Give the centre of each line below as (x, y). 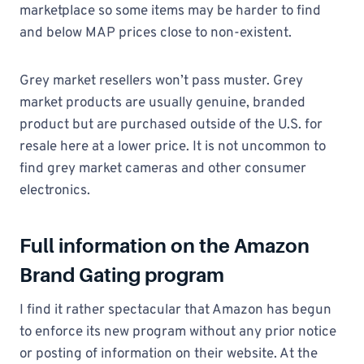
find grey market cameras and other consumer (163, 169)
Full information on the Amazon (165, 246)
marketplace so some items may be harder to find (170, 11)
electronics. (55, 191)
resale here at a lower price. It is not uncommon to (173, 147)
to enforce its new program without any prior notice (178, 332)
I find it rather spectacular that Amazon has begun (175, 310)
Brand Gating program (122, 275)
